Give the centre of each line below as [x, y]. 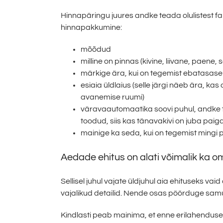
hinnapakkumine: [91, 28]
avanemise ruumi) [112, 97]
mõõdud [96, 50]
